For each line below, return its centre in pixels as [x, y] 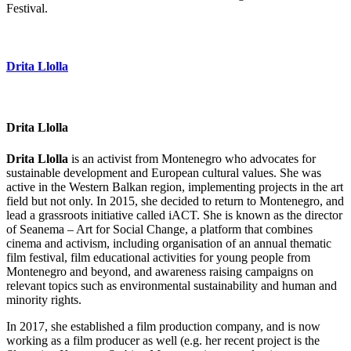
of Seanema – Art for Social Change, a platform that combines [159, 229]
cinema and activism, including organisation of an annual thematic [169, 243]
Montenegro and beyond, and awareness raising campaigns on [160, 271]
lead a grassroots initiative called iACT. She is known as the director [174, 215]
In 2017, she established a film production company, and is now [163, 326]
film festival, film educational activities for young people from [158, 257]
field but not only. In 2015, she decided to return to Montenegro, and [175, 201]
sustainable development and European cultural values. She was [164, 172]
